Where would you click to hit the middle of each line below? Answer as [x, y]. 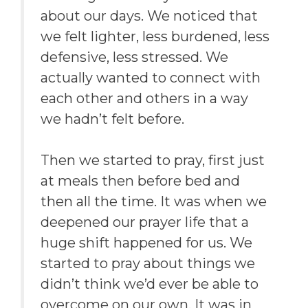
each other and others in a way [144, 99]
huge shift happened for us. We [146, 243]
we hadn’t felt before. [112, 119]
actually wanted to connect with [151, 78]
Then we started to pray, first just [153, 161]
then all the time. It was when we [154, 202]
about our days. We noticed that [149, 16]
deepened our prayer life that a [145, 222]
